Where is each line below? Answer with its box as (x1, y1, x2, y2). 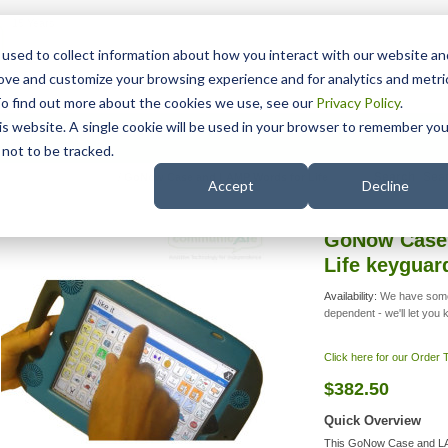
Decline (361, 177, 409, 195)
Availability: (324, 290, 380, 302)
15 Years (12, 17, 55, 29)
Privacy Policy (316, 94, 400, 111)
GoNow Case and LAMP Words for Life (124, 171, 328, 183)
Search (374, 170, 415, 184)
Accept (208, 177, 254, 195)
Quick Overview (324, 413, 421, 428)
